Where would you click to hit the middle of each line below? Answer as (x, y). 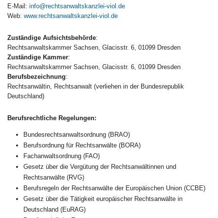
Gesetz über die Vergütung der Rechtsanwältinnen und (100, 166)
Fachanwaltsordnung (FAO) (61, 156)
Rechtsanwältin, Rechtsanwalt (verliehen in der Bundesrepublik (96, 86)
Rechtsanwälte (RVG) (54, 177)
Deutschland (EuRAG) (54, 209)
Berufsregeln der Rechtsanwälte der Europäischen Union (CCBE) (114, 188)
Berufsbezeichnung (36, 76)
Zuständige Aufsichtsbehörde (52, 37)
